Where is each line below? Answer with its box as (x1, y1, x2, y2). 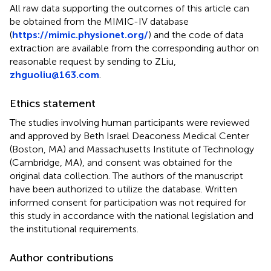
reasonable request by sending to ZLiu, (10, 55, 176, 67)
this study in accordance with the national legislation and (10, 209, 253, 221)
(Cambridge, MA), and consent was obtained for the (10, 156, 232, 168)
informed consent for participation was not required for (10, 196, 246, 208)
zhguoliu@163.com (10, 68, 99, 80)
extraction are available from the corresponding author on (10, 42, 259, 54)
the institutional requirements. (10, 223, 139, 235)
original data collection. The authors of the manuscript (10, 169, 243, 181)
